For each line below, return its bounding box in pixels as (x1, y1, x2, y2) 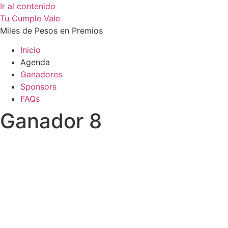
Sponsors (20, 81, 56, 92)
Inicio (20, 45, 41, 55)
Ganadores (20, 69, 62, 80)
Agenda (20, 57, 50, 68)
